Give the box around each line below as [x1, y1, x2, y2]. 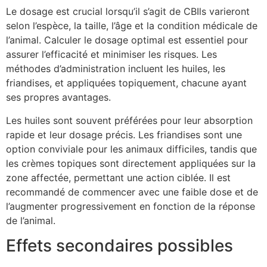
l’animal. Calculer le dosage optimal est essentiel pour [6, 34, 248, 46]
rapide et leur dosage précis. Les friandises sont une [6, 128, 242, 141]
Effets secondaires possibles [6, 235, 233, 256]
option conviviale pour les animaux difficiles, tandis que [6, 142, 257, 155]
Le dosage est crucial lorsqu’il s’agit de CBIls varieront [6, 5, 250, 18]
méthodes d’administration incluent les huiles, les [6, 63, 225, 75]
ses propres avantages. [6, 91, 111, 104]
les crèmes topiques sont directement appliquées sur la [6, 157, 256, 169]
